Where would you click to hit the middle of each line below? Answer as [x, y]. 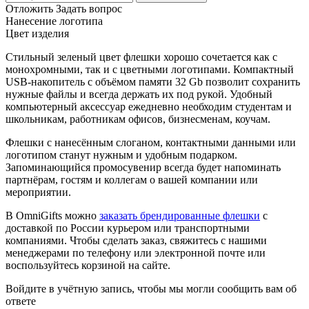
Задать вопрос [89, 8]
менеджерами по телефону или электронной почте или [136, 252]
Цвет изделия [37, 33]
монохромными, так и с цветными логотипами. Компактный [150, 69]
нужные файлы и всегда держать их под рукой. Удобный [139, 94]
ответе [21, 301]
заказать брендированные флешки [180, 215]
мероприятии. [38, 192]
